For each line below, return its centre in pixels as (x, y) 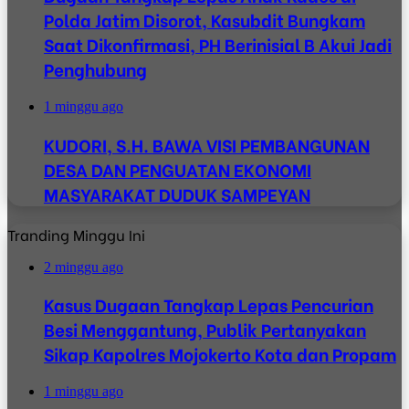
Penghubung (95, 69)
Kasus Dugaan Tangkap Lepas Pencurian (209, 305)
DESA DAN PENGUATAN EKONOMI (178, 169)
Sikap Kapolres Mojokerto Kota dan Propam (220, 354)
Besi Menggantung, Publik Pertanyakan (205, 330)
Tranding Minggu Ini (76, 234)
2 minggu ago (84, 267)
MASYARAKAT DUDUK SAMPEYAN (177, 194)
